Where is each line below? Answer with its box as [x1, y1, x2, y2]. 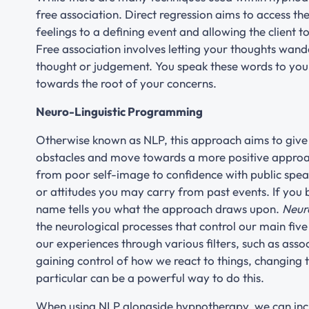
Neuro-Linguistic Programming [36, 103, 203, 119]
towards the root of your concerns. [36, 75, 217, 90]
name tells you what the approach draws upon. [36, 201, 282, 216]
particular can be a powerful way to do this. [36, 270, 264, 285]
